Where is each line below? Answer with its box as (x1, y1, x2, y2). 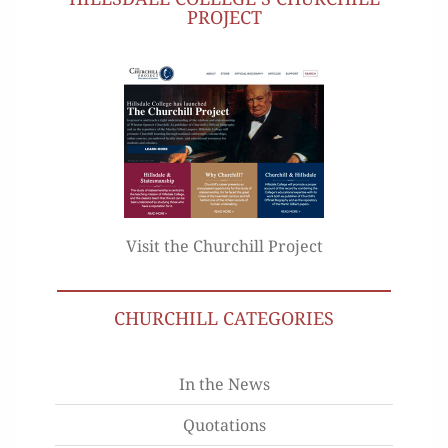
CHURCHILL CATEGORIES (114, 305, 334, 330)
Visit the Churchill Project (125, 234, 323, 257)
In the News (178, 372, 270, 395)
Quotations (182, 413, 266, 436)
